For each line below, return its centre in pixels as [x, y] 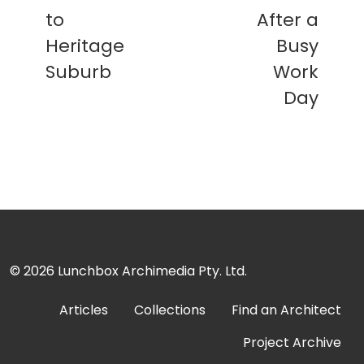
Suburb [78, 71]
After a [288, 19]
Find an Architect [286, 310]
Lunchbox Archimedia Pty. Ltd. [152, 271]
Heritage [85, 45]
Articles [84, 310]
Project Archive [292, 342]
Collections [170, 310]
